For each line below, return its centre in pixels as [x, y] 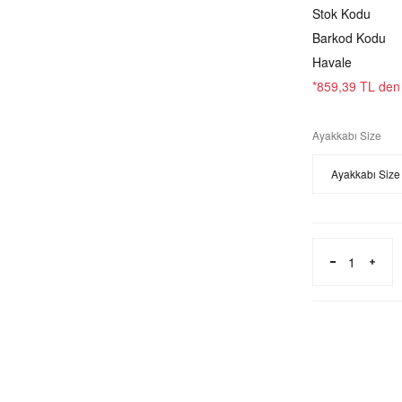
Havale [332, 62]
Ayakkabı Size [347, 135]
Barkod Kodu [349, 38]
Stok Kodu [341, 13]
